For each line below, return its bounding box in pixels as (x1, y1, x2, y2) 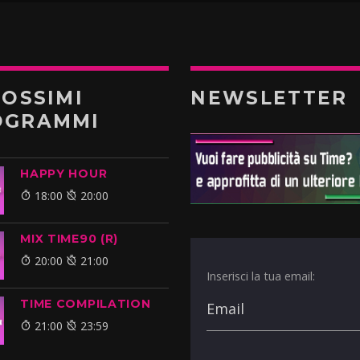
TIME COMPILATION (20, 296, 151, 311)
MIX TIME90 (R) (20, 231, 119, 246)
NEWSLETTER (190, 86, 348, 109)
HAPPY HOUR (20, 166, 108, 181)
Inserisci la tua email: (207, 268, 316, 284)
